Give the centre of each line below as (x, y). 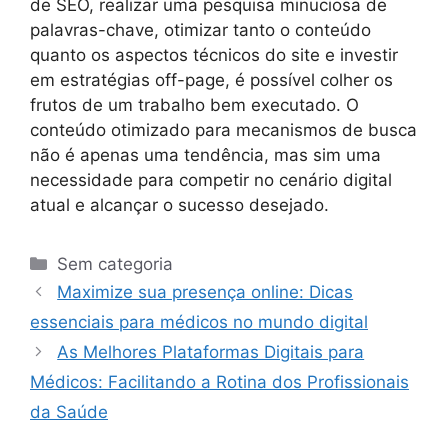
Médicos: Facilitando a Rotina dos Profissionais (219, 381)
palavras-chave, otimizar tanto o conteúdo (200, 29)
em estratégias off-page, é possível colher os (211, 79)
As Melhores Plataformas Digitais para (211, 351)
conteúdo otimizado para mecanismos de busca (223, 129)
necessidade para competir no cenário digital (211, 179)
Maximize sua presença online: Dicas (205, 291)
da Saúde (69, 411)
